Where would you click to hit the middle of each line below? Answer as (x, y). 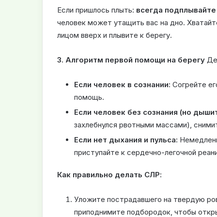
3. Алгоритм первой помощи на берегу (131, 60)
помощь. (89, 97)
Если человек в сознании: (122, 85)
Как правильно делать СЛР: (109, 175)
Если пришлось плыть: (97, 10)
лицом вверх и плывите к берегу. (115, 35)
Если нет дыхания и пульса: (126, 140)
